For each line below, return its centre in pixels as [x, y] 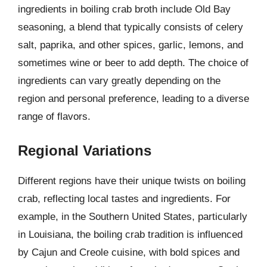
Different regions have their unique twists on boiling [132, 181]
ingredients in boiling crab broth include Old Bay [124, 9]
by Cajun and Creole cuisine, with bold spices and [129, 252]
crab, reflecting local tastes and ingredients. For [124, 199]
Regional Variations [85, 150]
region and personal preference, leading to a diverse [133, 98]
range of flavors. [54, 116]
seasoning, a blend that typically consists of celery [131, 27]
